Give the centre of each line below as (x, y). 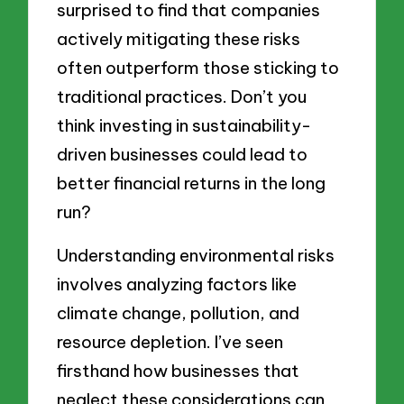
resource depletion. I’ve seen (170, 341)
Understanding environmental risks (196, 255)
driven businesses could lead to (183, 154)
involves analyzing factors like (177, 284)
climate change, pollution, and (179, 312)
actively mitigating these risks (179, 38)
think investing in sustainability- (184, 125)
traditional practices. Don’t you (182, 96)
